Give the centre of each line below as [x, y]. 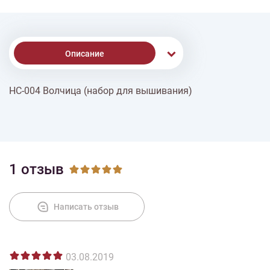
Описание [85, 54]
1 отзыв [36, 169]
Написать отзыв [86, 207]
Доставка [96, 96]
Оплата [96, 138]
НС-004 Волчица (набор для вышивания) [101, 91]
